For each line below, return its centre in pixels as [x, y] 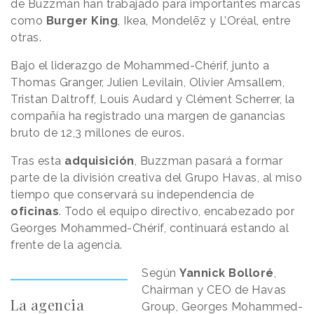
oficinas [35, 211]
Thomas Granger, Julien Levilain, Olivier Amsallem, [148, 82]
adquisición [100, 161]
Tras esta [37, 161]
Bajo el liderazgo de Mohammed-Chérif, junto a [140, 65]
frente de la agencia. [67, 245]
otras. [26, 37]
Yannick [203, 273]
